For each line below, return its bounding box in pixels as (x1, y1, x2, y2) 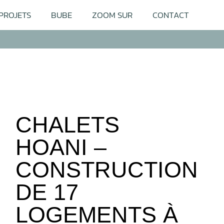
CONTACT (152, 8, 189, 22)
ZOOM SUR (92, 8, 132, 22)
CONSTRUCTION (15, 157, 198, 183)
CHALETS (15, 112, 120, 138)
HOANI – (15, 134, 107, 160)
